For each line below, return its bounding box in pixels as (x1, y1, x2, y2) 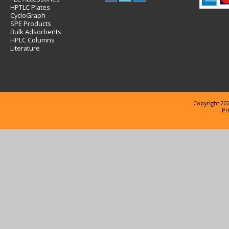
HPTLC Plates (10, 3, 50, 12)
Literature (10, 43, 40, 53)
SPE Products (10, 19, 51, 28)
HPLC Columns (10, 35, 55, 44)
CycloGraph (10, 11, 45, 20)
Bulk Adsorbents (10, 27, 61, 36)
